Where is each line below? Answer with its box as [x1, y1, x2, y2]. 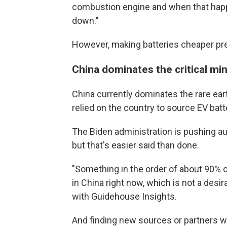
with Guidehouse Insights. [72, 191, 177, 202]
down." [72, 15, 99, 26]
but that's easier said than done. [72, 140, 199, 150]
